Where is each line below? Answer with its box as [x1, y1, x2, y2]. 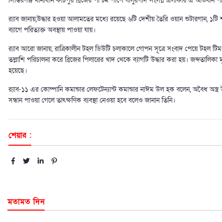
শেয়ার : [8, 130, 31, 141]
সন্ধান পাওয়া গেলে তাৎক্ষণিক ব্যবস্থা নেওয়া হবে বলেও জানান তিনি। [8, 96, 175, 106]
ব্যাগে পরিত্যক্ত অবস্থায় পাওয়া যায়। [8, 25, 96, 35]
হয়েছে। [8, 66, 27, 76]
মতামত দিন [7, 196, 45, 208]
